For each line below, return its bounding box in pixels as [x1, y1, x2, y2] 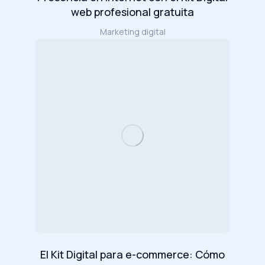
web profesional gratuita [71, 4, 194, 19]
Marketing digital [99, 25, 166, 37]
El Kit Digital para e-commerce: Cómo [40, 247, 225, 261]
